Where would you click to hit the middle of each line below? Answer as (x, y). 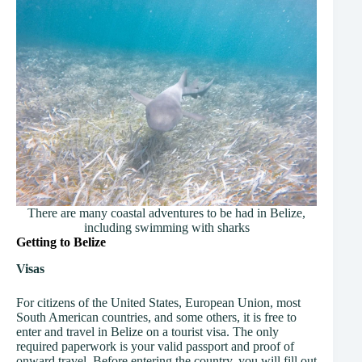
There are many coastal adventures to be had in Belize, (167, 213)
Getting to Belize (61, 242)
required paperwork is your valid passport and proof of (155, 346)
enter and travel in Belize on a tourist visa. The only (147, 331)
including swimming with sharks (166, 227)
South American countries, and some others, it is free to (156, 317)
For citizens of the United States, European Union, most (158, 302)
